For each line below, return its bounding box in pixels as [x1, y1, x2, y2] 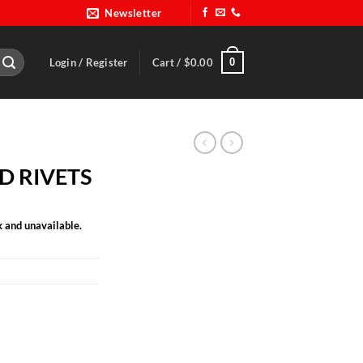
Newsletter [105, 6, 162, 19]
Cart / [152, 56, 184, 69]
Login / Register [49, 56, 128, 69]
